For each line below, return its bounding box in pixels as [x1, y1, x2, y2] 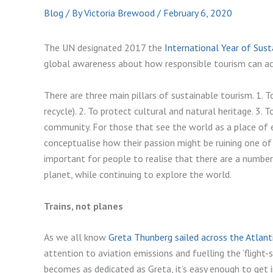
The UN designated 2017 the [44, 41, 165, 54]
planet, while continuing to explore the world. [44, 168, 233, 180]
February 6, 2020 [163, 7, 232, 19]
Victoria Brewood [84, 7, 157, 19]
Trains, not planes [44, 199, 123, 212]
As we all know [44, 231, 108, 244]
